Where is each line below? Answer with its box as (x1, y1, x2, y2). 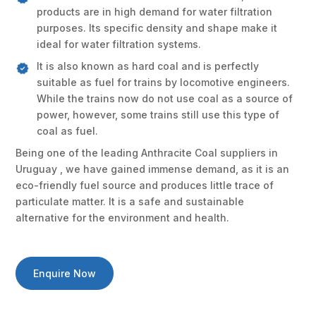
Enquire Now (33, 267, 97, 279)
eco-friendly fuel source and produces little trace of (16, 178, 274, 191)
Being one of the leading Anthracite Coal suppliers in (16, 146, 279, 159)
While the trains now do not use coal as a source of (37, 92, 293, 104)
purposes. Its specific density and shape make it (37, 21, 278, 34)
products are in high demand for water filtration (37, 5, 273, 18)
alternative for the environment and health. (16, 211, 230, 224)
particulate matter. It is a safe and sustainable (16, 195, 245, 207)
